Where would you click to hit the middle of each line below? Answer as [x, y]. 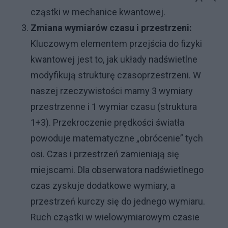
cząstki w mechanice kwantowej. [98, 12]
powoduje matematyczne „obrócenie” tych [117, 138]
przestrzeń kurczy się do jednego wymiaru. [118, 202]
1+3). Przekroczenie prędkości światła [107, 123]
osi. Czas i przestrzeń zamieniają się [105, 154]
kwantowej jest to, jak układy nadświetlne [114, 60]
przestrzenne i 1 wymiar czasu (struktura [114, 107]
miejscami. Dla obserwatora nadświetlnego [117, 170]
